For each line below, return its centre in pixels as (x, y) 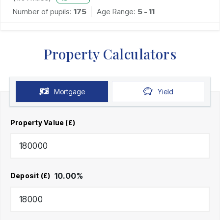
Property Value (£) (43, 122)
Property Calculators (110, 54)
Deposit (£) (30, 176)
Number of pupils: (42, 11)
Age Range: (117, 11)
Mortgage (69, 91)
